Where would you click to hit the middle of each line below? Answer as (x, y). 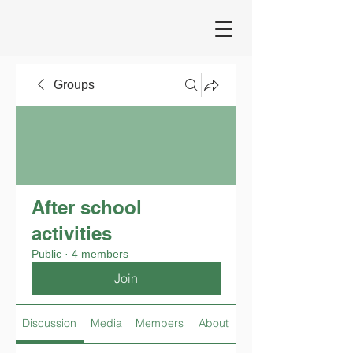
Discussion (50, 323)
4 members (100, 254)
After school (87, 207)
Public (46, 254)
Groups (74, 85)
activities (72, 233)
